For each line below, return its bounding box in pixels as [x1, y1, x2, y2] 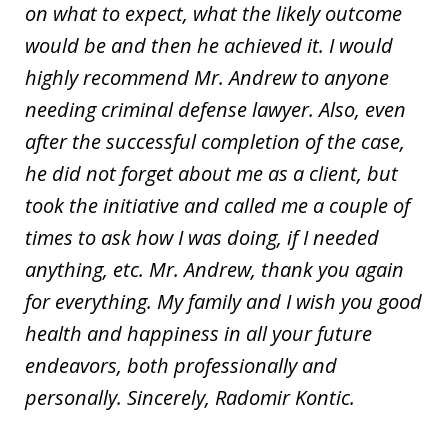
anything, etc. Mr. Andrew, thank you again [25, 255, 404, 283]
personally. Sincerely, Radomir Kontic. [25, 383, 355, 411]
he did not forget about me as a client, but [25, 159, 398, 187]
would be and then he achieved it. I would [25, 31, 393, 59]
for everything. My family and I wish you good [25, 287, 422, 315]
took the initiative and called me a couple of [25, 191, 410, 219]
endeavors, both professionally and [25, 351, 337, 379]
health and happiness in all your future [25, 319, 372, 347]
